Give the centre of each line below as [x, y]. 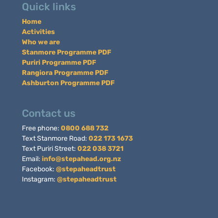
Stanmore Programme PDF [66, 52]
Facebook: [39, 169]
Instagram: [39, 179]
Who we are [41, 42]
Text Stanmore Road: [55, 138]
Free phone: [41, 128]
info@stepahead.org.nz [81, 159]
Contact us [48, 113]
